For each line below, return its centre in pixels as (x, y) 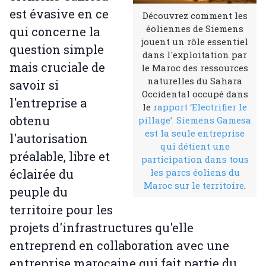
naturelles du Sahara (195, 81)
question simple (57, 50)
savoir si (34, 85)
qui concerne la (55, 32)
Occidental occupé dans (195, 94)
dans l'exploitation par (195, 55)
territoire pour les (61, 210)
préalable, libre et (60, 156)
